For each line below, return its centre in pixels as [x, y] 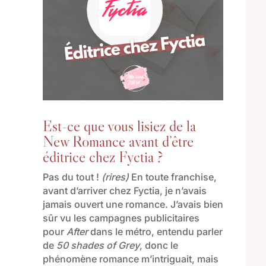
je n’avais [184, 191]
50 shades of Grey [98, 246]
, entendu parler [187, 232]
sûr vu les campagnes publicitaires [121, 218]
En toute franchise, [172, 177]
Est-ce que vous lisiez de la [119, 126]
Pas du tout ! [72, 177]
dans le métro [119, 232]
